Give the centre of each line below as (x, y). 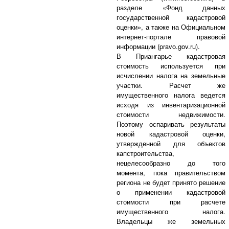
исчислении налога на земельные (171, 75)
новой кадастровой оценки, (171, 133)
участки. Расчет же (171, 85)
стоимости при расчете (171, 201)
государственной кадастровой (171, 17)
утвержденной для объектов (171, 143)
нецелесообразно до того (171, 163)
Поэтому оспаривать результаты (171, 124)
